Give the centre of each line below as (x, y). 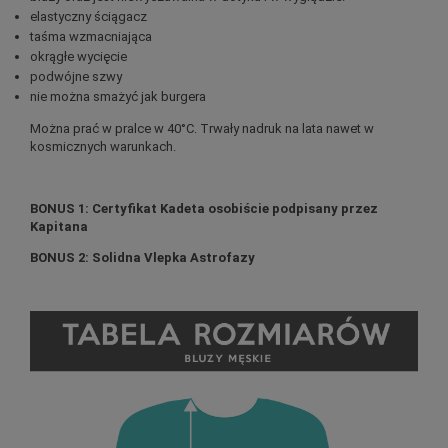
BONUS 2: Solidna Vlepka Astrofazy (142, 257)
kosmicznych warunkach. (102, 146)
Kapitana (58, 226)
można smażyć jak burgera (126, 96)
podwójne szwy (75, 76)
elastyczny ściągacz (88, 16)
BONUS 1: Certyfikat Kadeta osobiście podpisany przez (203, 208)
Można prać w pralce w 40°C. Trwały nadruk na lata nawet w (201, 128)
